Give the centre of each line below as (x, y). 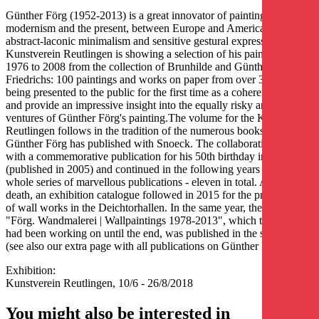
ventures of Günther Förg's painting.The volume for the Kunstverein (159, 118)
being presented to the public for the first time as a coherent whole (153, 93)
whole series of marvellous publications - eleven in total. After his (152, 182)
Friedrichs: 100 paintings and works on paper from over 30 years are (159, 80)
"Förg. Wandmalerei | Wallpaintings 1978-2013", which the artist (151, 221)
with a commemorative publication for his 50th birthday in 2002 (149, 157)
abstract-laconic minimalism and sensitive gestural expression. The (154, 41)
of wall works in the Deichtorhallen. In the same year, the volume (152, 208)
